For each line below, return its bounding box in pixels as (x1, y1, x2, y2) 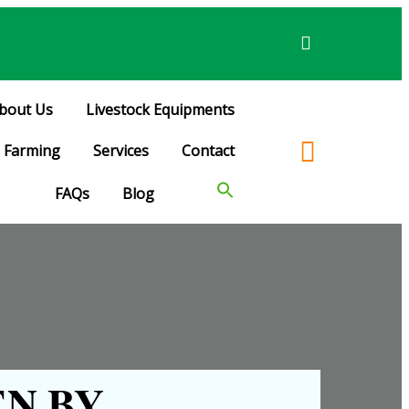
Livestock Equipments (86, 100, 235, 120)
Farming (4, 141, 60, 161)
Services (93, 141, 149, 161)
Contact (182, 141, 235, 161)
